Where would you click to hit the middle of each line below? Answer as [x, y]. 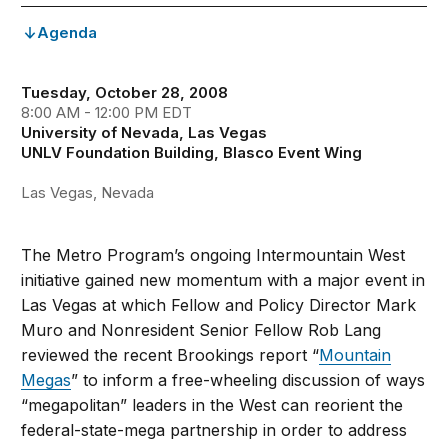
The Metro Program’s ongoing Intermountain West [213, 255]
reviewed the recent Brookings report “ [170, 355]
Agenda [67, 32]
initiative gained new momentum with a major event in [223, 280]
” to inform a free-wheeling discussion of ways [248, 380]
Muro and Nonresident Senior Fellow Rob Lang [201, 330]
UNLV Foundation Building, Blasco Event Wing [192, 152]
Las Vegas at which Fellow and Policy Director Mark [219, 305]
